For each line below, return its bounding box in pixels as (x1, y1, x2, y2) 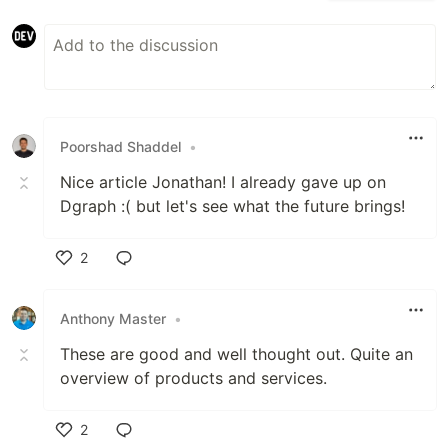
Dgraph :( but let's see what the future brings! (60, 196, 405, 217)
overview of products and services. (60, 368, 327, 389)
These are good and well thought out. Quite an (60, 344, 413, 365)
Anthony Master (60, 309, 166, 327)
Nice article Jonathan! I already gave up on (60, 172, 386, 193)
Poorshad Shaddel (60, 137, 181, 155)
